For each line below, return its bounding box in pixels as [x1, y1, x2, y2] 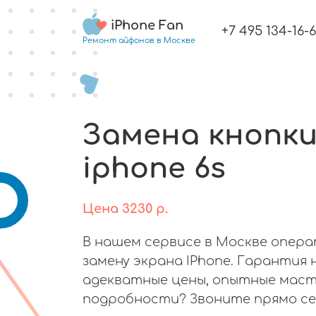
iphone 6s [83, 152, 226, 184]
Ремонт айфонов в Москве [83, 36, 195, 45]
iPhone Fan [111, 18, 183, 32]
